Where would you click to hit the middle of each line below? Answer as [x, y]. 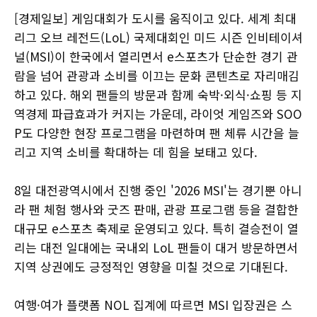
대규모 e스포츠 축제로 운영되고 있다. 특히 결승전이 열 [156, 229]
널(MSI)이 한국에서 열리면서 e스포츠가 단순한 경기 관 [156, 57]
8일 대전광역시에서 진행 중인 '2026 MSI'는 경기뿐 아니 [158, 190]
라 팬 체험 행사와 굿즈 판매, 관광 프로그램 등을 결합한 [156, 209]
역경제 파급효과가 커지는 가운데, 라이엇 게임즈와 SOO [158, 114]
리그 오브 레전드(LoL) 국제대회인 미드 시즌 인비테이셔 [158, 38]
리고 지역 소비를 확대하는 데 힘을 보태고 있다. [136, 152]
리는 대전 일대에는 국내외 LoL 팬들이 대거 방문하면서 [156, 248]
